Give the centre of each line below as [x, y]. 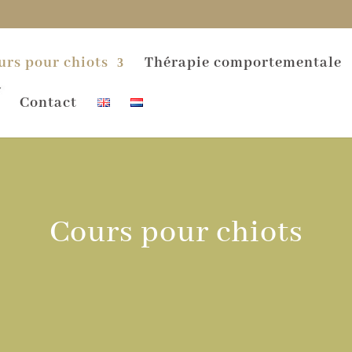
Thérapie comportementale [243, 63]
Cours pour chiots [176, 233]
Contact [48, 103]
